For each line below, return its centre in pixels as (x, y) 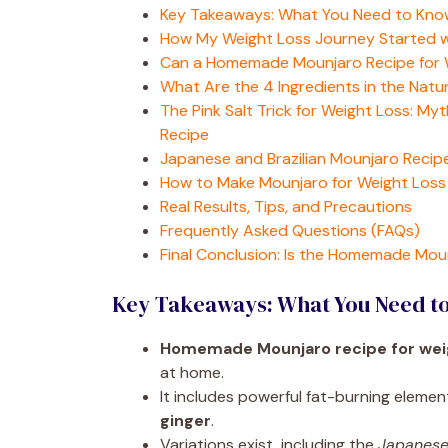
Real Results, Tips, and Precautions (286, 206)
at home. (192, 372)
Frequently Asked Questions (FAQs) (290, 230)
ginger (185, 420)
